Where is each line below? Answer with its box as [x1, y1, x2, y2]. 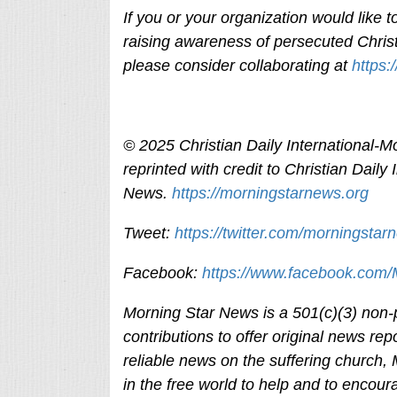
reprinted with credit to [122, 160, 284, 178]
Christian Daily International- [178, 136, 379, 154]
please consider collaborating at [122, 57, 352, 74]
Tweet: [122, 224, 175, 242]
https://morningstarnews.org [171, 184, 369, 202]
